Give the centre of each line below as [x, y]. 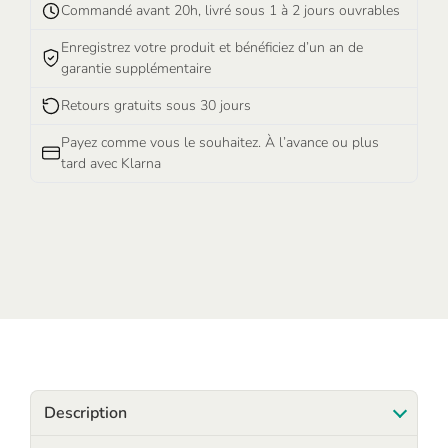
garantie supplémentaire [136, 69]
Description [85, 412]
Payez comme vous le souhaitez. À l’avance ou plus [220, 143]
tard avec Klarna [111, 164]
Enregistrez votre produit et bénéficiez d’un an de [212, 48]
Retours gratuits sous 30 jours [156, 106]
